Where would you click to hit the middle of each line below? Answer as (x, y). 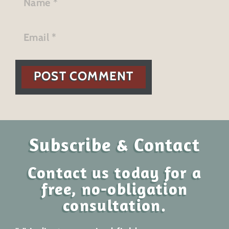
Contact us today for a (114, 172)
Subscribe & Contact (114, 144)
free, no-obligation (114, 189)
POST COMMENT (84, 76)
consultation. (114, 205)
